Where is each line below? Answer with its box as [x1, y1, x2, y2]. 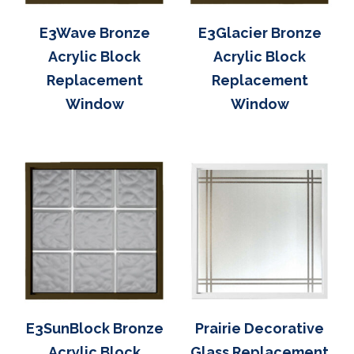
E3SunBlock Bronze [25, 319, 164, 337]
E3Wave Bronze [39, 24, 150, 41]
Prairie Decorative [195, 319, 324, 337]
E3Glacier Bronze [198, 24, 322, 41]
